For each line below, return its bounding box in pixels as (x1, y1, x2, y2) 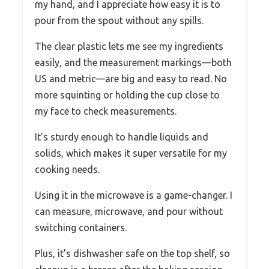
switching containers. (35, 222, 127, 233)
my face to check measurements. (35, 105, 177, 116)
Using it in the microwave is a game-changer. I (35, 189, 232, 201)
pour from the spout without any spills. (35, 14, 204, 26)
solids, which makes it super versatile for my (35, 147, 227, 159)
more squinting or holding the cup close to (35, 89, 220, 100)
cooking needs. (35, 163, 100, 175)
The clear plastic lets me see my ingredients (35, 40, 223, 52)
